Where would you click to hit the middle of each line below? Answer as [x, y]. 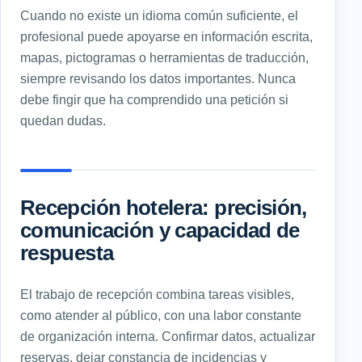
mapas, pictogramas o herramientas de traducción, [164, 57]
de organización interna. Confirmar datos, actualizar [168, 336]
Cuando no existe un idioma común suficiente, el [159, 15]
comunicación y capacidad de [160, 230]
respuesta [67, 253]
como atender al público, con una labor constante [161, 315]
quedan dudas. [63, 120]
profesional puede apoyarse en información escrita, [166, 36]
